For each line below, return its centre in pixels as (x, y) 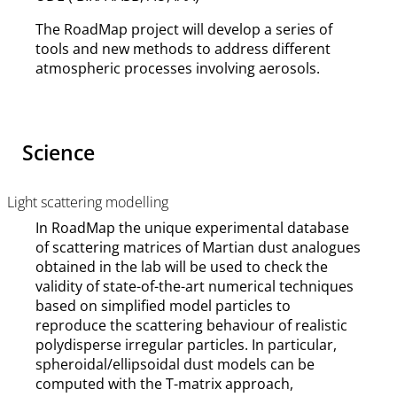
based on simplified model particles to (163, 306)
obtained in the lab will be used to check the (182, 267)
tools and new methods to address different (183, 49)
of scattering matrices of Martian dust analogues (198, 248)
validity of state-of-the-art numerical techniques (195, 287)
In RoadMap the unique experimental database (192, 228)
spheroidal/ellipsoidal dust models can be (175, 365)
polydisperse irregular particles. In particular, (186, 345)
